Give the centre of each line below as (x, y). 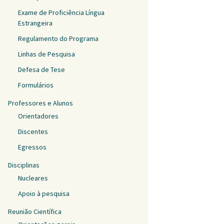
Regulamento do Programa (58, 38)
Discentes (33, 131)
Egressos (32, 147)
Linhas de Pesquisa (46, 54)
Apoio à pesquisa (44, 193)
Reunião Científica (35, 211)
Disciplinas (24, 165)
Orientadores (38, 116)
